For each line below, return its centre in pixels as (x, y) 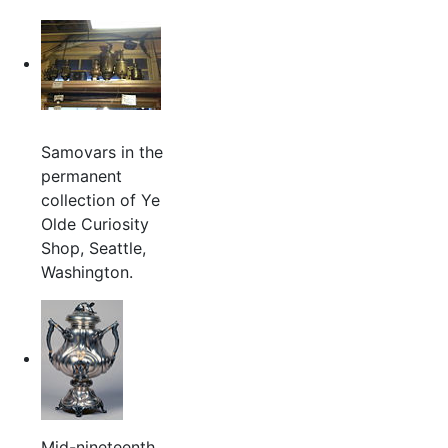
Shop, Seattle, (93, 247)
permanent (81, 175)
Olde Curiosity (94, 223)
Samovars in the (101, 151)
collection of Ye (100, 199)
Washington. (86, 271)
